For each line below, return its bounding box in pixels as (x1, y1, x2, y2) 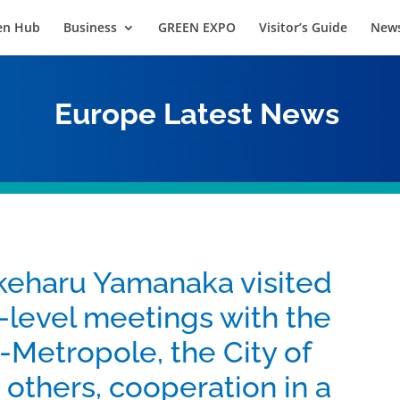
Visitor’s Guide (259, 19, 347, 36)
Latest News (162, 96, 346, 131)
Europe (54, 96, 163, 131)
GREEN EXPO (158, 19, 236, 36)
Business (63, 19, 117, 36)
